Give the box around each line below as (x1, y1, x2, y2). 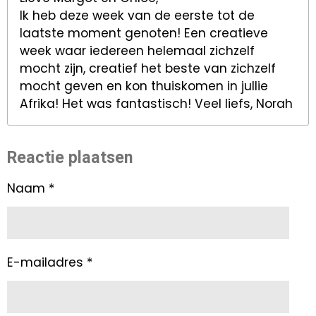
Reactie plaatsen (7, 147, 133, 167)
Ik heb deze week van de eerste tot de (20, 7, 255, 25)
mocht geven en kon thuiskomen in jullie (20, 78, 269, 95)
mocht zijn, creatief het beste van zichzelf (20, 60, 276, 78)
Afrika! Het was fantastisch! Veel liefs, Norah (20, 95, 293, 113)
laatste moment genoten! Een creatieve (20, 25, 269, 42)
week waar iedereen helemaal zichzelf (20, 42, 255, 60)
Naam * (7, 180, 54, 197)
